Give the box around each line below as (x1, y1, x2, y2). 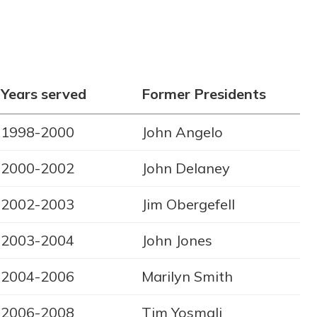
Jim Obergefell (142, 195, 235, 214)
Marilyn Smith (142, 267, 233, 286)
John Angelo (142, 123, 223, 142)
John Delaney (142, 159, 230, 178)
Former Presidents (142, 85, 266, 103)
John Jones (142, 231, 212, 250)
